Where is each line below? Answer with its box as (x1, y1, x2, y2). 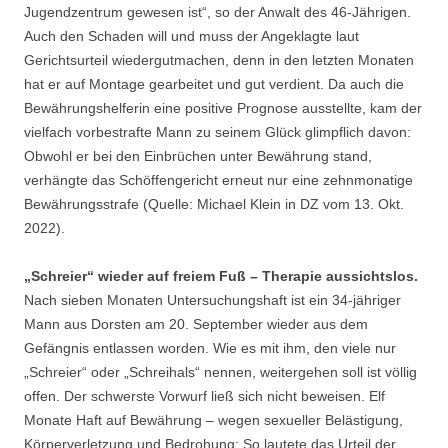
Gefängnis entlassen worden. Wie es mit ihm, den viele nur (24, 340, 396, 357)
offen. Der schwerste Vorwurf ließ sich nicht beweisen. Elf (24, 388, 385, 405)
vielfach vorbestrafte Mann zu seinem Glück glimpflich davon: (24, 124, 411, 141)
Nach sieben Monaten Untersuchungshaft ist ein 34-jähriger (24, 292, 401, 309)
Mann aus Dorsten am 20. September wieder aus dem (24, 316, 368, 333)
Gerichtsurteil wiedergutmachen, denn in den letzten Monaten (24, 52, 414, 69)
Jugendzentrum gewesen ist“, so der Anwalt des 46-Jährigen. (24, 4, 411, 21)
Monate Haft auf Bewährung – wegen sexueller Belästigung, (24, 412, 403, 429)
